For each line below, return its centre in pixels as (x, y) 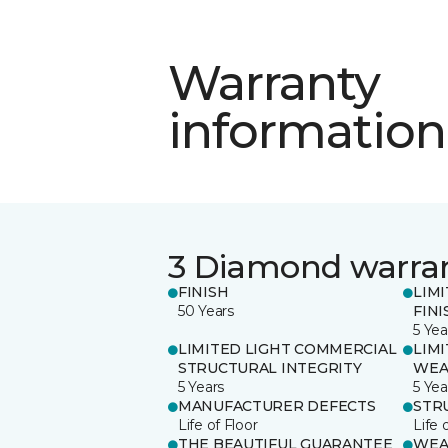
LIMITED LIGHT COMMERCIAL (287, 348)
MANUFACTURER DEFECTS (277, 405)
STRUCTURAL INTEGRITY (270, 367)
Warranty (274, 82)
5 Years (201, 386)
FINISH (203, 291)
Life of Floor (218, 424)
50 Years (206, 310)
